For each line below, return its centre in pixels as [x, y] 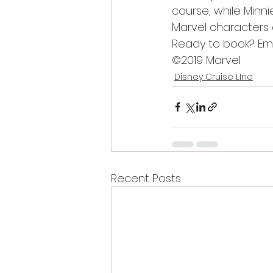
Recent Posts [146, 178]
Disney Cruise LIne [214, 77]
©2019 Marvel [206, 60]
